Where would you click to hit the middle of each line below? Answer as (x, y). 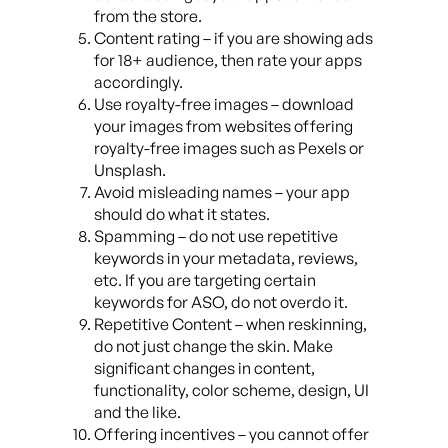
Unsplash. (130, 170)
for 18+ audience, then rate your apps (228, 60)
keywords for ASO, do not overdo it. (221, 302)
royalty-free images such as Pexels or (229, 148)
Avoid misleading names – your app (222, 192)
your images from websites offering (223, 126)
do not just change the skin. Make (213, 346)
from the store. (148, 16)
